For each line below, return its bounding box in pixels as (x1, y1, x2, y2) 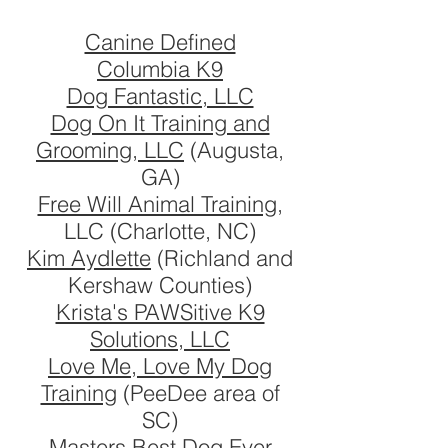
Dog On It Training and (50, 109, 270, 137)
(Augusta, (184, 136, 284, 164)
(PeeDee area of (116, 379, 280, 407)
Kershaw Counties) (68, 271, 252, 299)
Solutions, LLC (90, 325, 230, 353)
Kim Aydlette (27, 244, 151, 272)
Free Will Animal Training (37, 190, 277, 218)
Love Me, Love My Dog (48, 352, 272, 380)
